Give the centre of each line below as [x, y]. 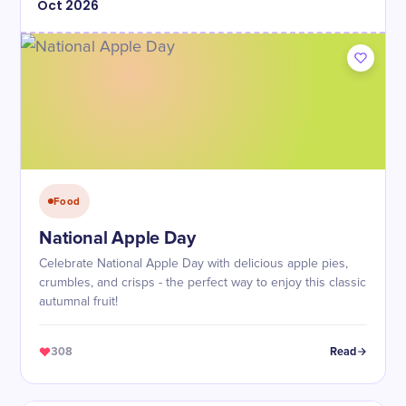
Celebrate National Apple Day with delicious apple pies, [193, 264]
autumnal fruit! [78, 302]
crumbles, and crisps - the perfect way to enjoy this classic [203, 283]
